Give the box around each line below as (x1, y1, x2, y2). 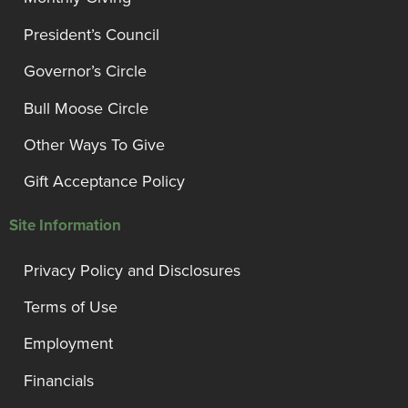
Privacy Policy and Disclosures (24, 260, 240, 280)
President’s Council (24, 24, 159, 45)
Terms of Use (24, 297, 117, 318)
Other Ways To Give (24, 134, 165, 155)
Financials (24, 370, 94, 391)
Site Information (9, 216, 121, 236)
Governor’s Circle (24, 61, 147, 82)
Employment (24, 333, 113, 354)
